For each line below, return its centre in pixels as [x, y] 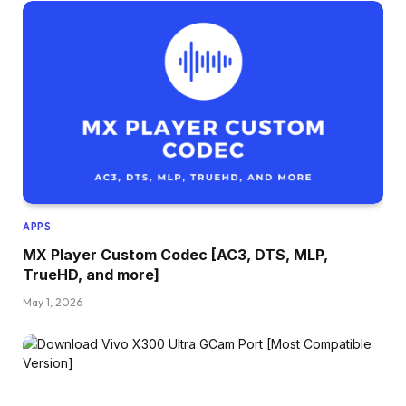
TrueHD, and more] [91, 274]
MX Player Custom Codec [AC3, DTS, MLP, [175, 254]
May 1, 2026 [53, 302]
